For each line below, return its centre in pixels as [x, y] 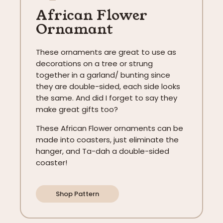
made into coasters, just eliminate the [107, 139]
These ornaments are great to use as [106, 52]
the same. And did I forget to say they [107, 98]
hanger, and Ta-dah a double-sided [103, 151]
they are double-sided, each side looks [108, 87]
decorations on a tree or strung [94, 64]
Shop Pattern [77, 194]
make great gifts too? [77, 110]
